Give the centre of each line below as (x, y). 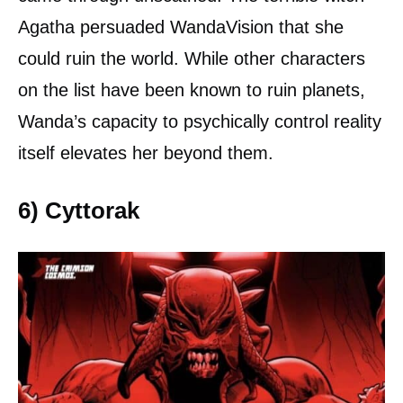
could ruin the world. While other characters (192, 58)
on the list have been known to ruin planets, (192, 90)
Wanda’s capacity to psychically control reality (200, 121)
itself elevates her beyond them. (146, 152)
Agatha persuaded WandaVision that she (181, 27)
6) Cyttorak (79, 210)
